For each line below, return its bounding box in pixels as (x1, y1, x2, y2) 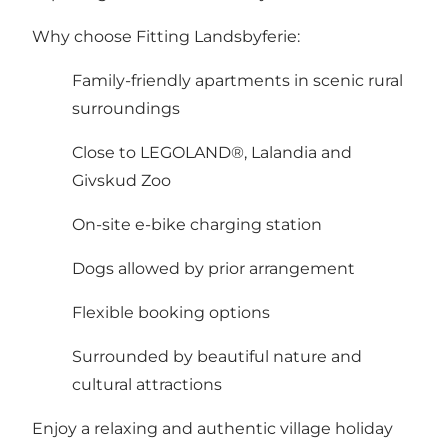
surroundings (72, 98, 180, 118)
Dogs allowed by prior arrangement (72, 258, 355, 278)
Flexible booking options (72, 302, 270, 322)
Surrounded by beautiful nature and (72, 346, 362, 366)
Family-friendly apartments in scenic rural (72, 70, 403, 90)
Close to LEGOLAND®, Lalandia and (72, 142, 352, 162)
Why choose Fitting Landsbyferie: (32, 26, 300, 46)
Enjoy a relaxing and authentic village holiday (32, 418, 393, 438)
